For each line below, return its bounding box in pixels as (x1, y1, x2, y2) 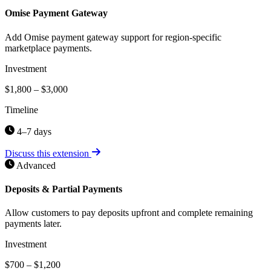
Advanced (16, 160, 56, 171)
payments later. (5, 218, 62, 229)
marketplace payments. (5, 42, 92, 53)
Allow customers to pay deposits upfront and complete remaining (5, 207, 253, 218)
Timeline (5, 104, 38, 115)
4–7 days (15, 126, 51, 137)
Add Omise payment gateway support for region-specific (5, 31, 221, 42)
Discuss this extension (5, 148, 91, 158)
